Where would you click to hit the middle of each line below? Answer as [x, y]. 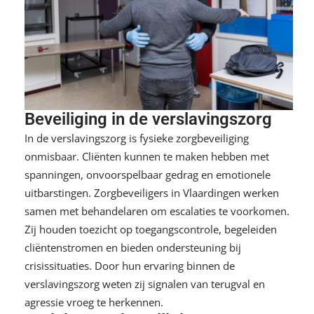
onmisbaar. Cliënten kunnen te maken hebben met [147, 156]
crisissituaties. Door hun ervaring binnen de [130, 265]
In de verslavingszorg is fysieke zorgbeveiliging [137, 138]
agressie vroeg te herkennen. [94, 302]
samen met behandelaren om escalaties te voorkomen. [157, 211]
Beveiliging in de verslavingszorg [148, 119]
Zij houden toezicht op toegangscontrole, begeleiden [151, 229]
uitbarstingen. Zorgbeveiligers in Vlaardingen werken [152, 192]
